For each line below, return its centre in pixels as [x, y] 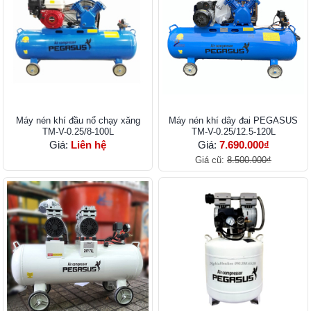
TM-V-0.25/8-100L [78, 132]
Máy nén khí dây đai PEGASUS [233, 121]
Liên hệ [89, 145]
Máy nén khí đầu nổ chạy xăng [78, 121]
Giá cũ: [211, 160]
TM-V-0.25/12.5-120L [233, 132]
